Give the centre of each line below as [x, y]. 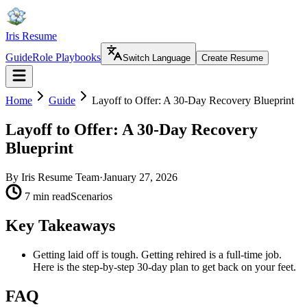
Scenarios [91, 196]
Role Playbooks [66, 57]
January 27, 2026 [140, 177]
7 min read [48, 196]
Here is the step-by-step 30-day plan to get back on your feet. [164, 267]
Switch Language [157, 58]
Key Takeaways [60, 225]
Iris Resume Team [60, 177]
